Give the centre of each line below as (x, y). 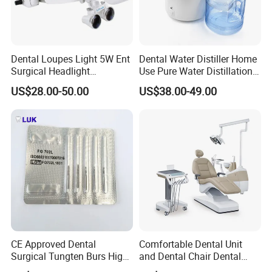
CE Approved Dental (54, 244)
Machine (157, 83)
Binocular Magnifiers (56, 83)
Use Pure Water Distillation (195, 71)
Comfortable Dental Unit (190, 244)
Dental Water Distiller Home (198, 59)
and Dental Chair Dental (190, 257)
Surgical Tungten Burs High (70, 257)
